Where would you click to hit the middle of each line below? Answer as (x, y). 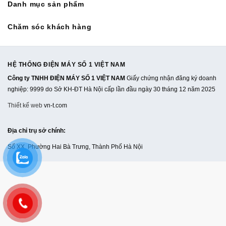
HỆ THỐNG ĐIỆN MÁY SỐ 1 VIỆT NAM (67, 64)
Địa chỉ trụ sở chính (36, 130)
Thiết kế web (25, 105)
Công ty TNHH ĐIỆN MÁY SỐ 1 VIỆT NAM (67, 78)
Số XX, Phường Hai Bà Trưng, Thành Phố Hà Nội (75, 147)
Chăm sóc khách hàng (50, 26)
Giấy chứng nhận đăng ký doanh (172, 78)
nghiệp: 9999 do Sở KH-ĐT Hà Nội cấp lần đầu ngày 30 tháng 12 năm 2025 (111, 89)
